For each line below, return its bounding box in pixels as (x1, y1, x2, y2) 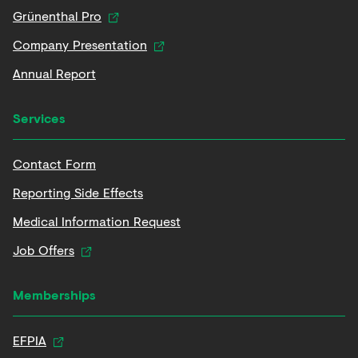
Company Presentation (13, 35, 147, 54)
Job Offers (13, 241, 74, 259)
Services (13, 109, 66, 127)
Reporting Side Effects (13, 183, 143, 201)
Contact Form (13, 154, 96, 173)
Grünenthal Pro (13, 6, 101, 25)
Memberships (13, 285, 96, 304)
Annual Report (13, 64, 96, 82)
